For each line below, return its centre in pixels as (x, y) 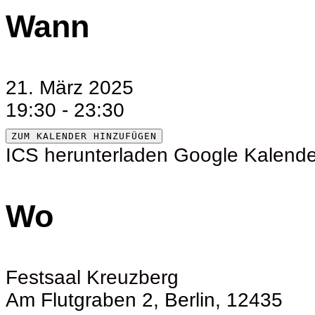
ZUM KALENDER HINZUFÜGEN (84, 136)
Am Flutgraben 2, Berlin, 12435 (144, 300)
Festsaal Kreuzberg (92, 278)
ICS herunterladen (87, 155)
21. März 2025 (81, 88)
